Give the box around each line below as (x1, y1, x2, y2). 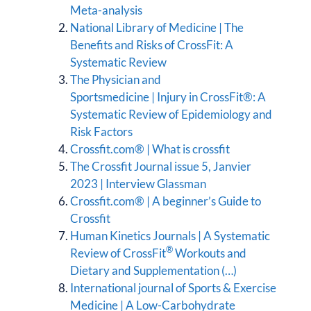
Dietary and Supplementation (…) (70, 262, 237, 278)
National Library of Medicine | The (70, 19, 244, 35)
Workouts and (173, 245, 246, 260)
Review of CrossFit (70, 245, 166, 260)
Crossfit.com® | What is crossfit (70, 141, 230, 156)
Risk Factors (70, 124, 133, 139)
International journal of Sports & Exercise (70, 280, 276, 295)
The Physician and (70, 72, 161, 87)
